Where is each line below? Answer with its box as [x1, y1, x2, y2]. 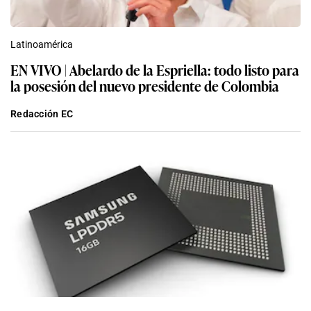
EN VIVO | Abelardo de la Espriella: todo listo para [10, 59, 299, 81]
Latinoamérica [10, 39, 73, 51]
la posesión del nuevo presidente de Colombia [10, 75, 279, 96]
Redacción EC [10, 108, 74, 120]
